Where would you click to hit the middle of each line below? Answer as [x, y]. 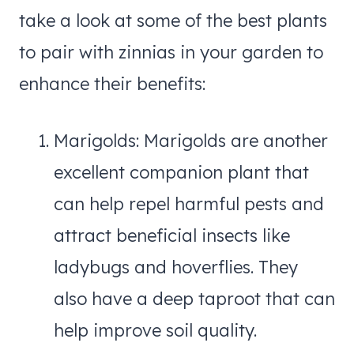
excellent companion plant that [181, 172]
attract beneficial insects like [172, 235]
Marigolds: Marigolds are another [191, 140]
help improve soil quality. [155, 330]
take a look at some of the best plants [173, 20]
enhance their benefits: [112, 83]
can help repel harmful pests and [189, 203]
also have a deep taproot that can [194, 298]
